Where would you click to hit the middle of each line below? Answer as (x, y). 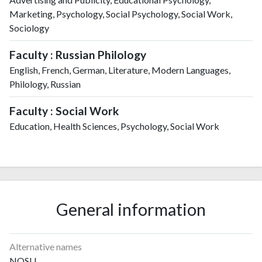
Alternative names (46, 246)
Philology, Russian (45, 84)
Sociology (29, 27)
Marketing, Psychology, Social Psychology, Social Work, (121, 13)
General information (131, 210)
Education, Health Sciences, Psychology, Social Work (114, 126)
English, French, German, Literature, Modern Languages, (120, 70)
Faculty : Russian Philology (78, 54)
